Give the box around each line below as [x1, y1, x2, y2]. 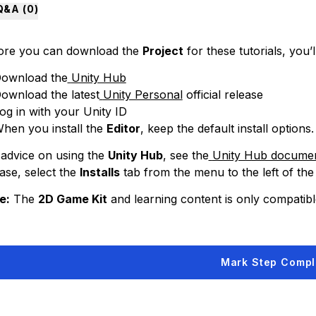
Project [142, 44, 183, 58]
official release [182, 87, 263, 102]
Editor [106, 121, 140, 135]
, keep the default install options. [140, 121, 314, 135]
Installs [79, 165, 120, 179]
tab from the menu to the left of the [119, 165, 314, 179]
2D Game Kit [37, 192, 107, 206]
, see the [162, 148, 209, 162]
